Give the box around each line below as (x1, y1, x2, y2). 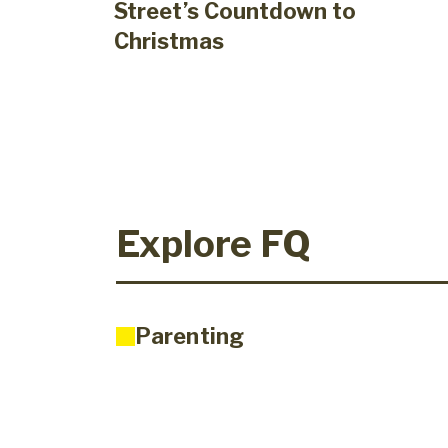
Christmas (114, 28, 224, 55)
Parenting (134, 323, 245, 350)
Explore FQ (116, 221, 311, 267)
